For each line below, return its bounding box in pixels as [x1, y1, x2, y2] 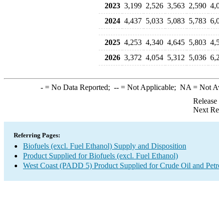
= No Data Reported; [43, 83, 114, 91]
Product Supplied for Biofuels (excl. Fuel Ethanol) [23, 152, 178, 160]
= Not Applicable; [118, 83, 180, 91]
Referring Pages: [14, 131, 60, 139]
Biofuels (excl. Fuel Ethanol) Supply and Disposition [23, 142, 186, 150]
